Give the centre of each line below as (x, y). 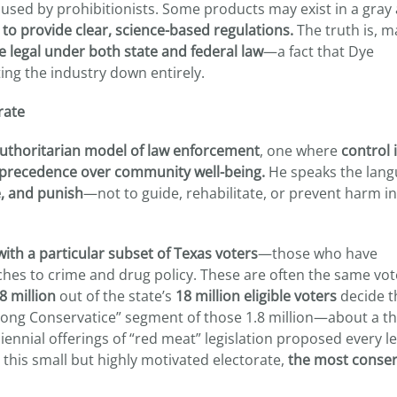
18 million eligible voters (256, 296)
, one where (300, 151)
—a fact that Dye (319, 52)
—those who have (318, 254)
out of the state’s (116, 296)
